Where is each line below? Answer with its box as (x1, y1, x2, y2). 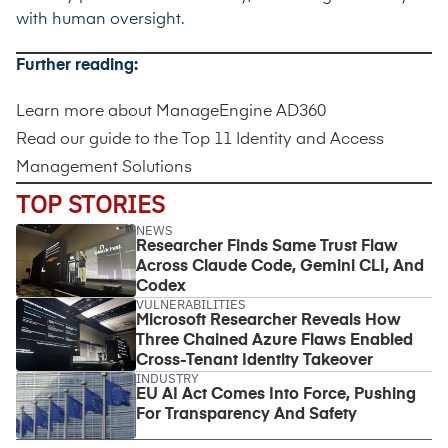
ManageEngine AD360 (156, 103, 326, 120)
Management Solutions (16, 159, 192, 176)
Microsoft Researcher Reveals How (136, 312, 401, 329)
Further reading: (16, 57, 138, 74)
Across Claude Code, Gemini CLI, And (136, 258, 424, 275)
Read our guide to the (16, 131, 182, 148)
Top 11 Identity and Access (182, 131, 384, 148)
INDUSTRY (136, 369, 199, 387)
